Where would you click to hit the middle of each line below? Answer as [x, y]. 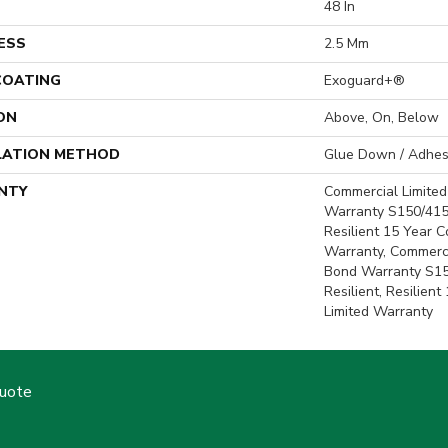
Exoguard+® [364, 80]
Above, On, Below [381, 117]
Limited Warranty [378, 311]
